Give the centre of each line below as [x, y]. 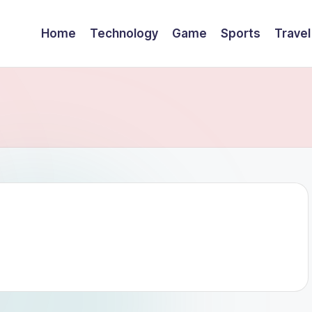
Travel [292, 33]
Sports [241, 33]
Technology [124, 33]
